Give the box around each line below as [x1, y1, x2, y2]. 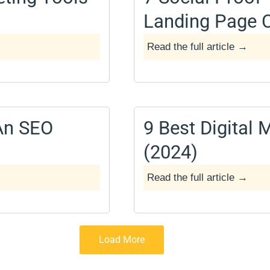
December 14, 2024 [152, 61, 221, 71]
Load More [99, 234, 145, 245]
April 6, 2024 [152, 192, 196, 201]
